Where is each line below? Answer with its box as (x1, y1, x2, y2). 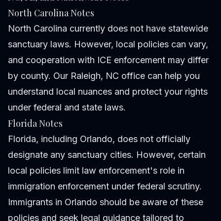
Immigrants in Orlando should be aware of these (8, 197, 203, 208)
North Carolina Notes (8, 7, 94, 19)
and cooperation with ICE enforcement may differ (8, 55, 209, 66)
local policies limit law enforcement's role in (8, 165, 184, 176)
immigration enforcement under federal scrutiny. (8, 181, 202, 192)
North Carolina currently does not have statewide (8, 23, 208, 34)
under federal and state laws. (8, 102, 126, 113)
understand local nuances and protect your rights (8, 86, 208, 97)
